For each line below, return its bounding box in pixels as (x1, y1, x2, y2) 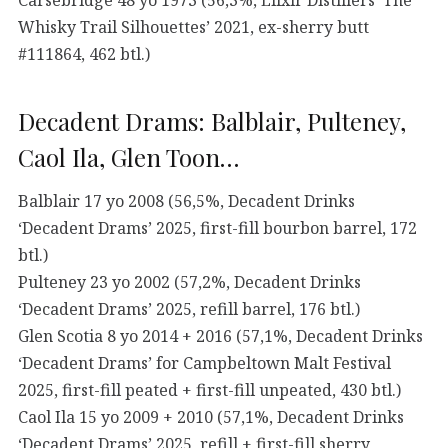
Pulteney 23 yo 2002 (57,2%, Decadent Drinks (18, 270, 361, 293)
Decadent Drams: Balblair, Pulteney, (18, 105, 406, 138)
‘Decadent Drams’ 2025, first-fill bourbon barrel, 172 (18, 216, 417, 239)
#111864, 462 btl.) (18, 42, 150, 65)
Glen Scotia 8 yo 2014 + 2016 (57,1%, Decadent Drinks (18, 324, 423, 347)
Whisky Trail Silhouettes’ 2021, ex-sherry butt (18, 15, 369, 38)
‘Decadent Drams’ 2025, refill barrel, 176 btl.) (18, 297, 360, 320)
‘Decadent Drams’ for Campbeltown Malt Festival (18, 351, 391, 374)
